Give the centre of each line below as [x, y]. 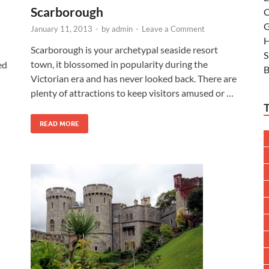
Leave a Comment [173, 29]
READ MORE [59, 124]
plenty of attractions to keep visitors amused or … [132, 93]
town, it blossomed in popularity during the [119, 64]
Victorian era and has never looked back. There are [134, 79]
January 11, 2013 [62, 29]
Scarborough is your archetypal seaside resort [124, 50]
